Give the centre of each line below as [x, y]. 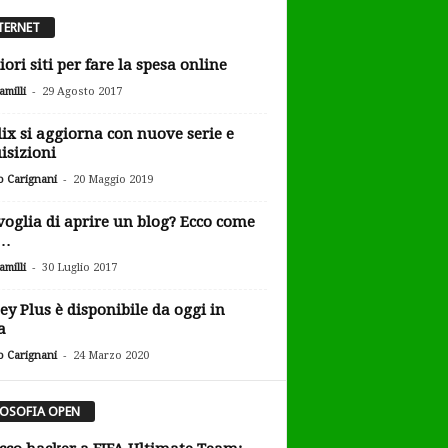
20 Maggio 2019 [112, 180]
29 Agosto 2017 [81, 92]
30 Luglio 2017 [79, 268]
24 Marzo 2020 [110, 356]
